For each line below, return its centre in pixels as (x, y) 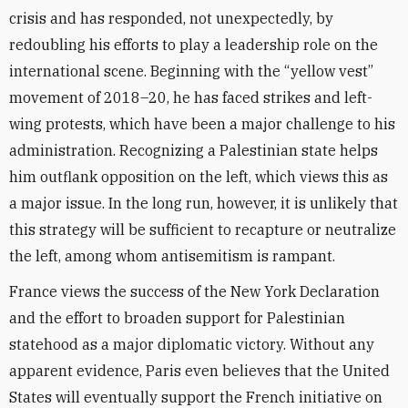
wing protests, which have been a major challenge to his (202, 124)
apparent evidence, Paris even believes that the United (199, 371)
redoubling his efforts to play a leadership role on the (194, 45)
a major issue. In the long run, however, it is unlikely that (204, 203)
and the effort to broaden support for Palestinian (177, 318)
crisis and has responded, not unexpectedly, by (171, 18)
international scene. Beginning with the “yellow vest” (191, 71)
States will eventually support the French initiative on (196, 397)
